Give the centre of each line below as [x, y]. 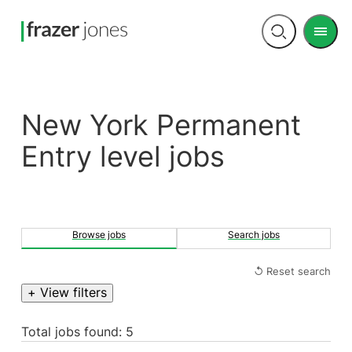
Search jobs [254, 235]
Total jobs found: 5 [77, 332]
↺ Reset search [293, 271]
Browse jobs [99, 235]
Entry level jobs [123, 157]
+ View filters [67, 293]
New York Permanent [31, 125]
